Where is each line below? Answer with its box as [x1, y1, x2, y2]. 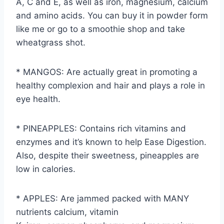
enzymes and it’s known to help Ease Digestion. [16, 137, 206, 147]
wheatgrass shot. [16, 37, 85, 48]
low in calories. [16, 164, 75, 174]
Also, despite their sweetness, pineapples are [16, 150, 199, 161]
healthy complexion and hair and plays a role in [16, 80, 205, 91]
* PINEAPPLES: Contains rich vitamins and [16, 123, 186, 134]
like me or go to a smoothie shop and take [16, 24, 185, 34]
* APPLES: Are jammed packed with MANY [16, 193, 189, 204]
